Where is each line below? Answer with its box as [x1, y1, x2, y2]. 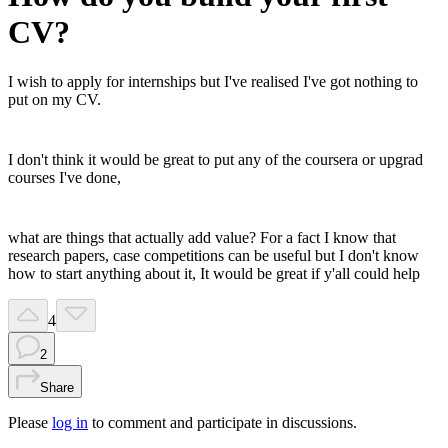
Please [8, 413, 48, 431]
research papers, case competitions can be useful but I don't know [8, 246, 419, 264]
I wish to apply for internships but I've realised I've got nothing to [8, 72, 418, 90]
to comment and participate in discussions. [92, 413, 357, 431]
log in [52, 413, 88, 431]
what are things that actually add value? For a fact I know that [8, 228, 396, 246]
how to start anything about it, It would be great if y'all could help [8, 264, 420, 282]
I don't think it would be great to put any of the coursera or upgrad [8, 150, 423, 168]
